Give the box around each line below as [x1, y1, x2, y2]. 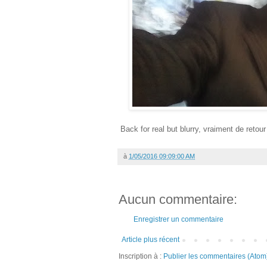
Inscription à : [119, 252, 163, 260]
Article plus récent [122, 235, 179, 244]
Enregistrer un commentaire [133, 215, 223, 223]
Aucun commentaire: [119, 191, 237, 207]
